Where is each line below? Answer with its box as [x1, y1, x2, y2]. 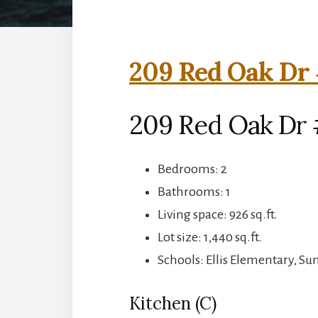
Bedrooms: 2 [158, 161, 227, 176]
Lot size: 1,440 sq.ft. [158, 229, 262, 244]
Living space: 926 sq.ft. [158, 207, 278, 221]
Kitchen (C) [129, 292, 216, 314]
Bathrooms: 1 [158, 184, 231, 199]
